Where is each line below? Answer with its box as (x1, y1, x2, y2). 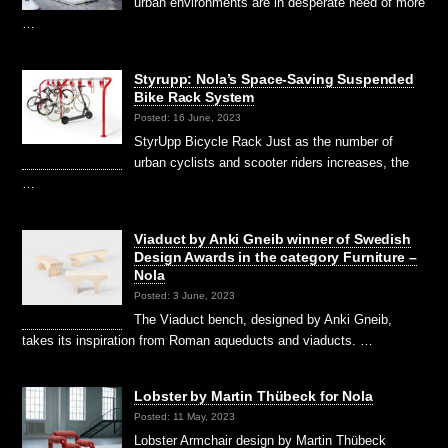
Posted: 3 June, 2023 (134, 289, 236, 301)
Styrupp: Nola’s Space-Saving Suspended (134, 71, 414, 88)
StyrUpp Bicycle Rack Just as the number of (134, 134, 394, 150)
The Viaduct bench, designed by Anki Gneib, (134, 312, 393, 328)
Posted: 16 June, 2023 (134, 111, 242, 123)
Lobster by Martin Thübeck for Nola (134, 388, 373, 405)
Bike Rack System (134, 89, 255, 106)
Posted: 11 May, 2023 (134, 410, 236, 422)
